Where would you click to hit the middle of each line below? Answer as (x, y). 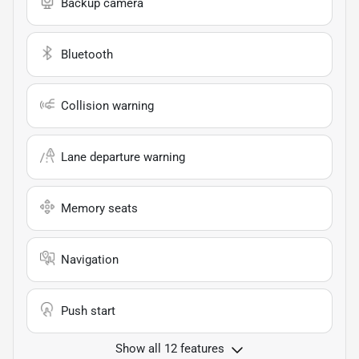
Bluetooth (87, 54)
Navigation (90, 259)
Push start (88, 311)
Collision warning (107, 105)
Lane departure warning (123, 157)
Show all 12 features (170, 348)
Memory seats (99, 208)
